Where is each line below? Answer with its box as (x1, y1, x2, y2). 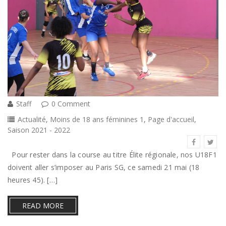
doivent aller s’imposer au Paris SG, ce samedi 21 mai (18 (8, 162, 200, 172)
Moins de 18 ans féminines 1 (50, 114, 144, 124)
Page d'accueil (148, 114, 194, 124)
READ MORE (22, 200, 64, 210)
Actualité (18, 114, 46, 124)
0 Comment (51, 98, 90, 108)
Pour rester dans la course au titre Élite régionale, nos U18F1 (8, 149, 217, 159)
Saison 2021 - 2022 (8, 125, 70, 135)
